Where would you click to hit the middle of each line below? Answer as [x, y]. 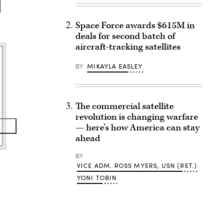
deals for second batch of [125, 36]
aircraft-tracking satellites [128, 47]
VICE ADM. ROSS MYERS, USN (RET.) [137, 165]
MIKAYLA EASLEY [115, 66]
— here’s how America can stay [137, 128]
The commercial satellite [124, 106]
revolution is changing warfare [136, 117]
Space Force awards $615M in [135, 26]
